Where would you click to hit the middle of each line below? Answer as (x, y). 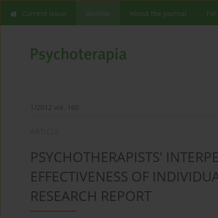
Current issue (44, 13)
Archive (98, 13)
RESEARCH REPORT (91, 196)
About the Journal (158, 13)
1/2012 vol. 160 (54, 108)
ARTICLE (45, 132)
